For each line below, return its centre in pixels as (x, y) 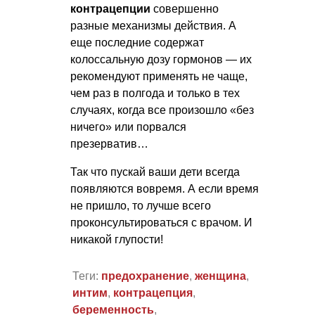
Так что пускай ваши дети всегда (155, 172)
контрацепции (110, 8)
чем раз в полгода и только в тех (155, 93)
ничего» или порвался (128, 127)
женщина (220, 276)
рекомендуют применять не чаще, (159, 76)
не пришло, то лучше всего (141, 205)
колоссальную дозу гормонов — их (161, 59)
